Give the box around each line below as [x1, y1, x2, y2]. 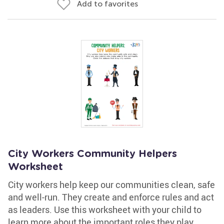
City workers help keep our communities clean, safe [8, 178, 215, 190]
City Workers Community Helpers [8, 149, 177, 159]
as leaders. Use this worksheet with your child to [8, 203, 201, 215]
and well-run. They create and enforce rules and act [8, 191, 214, 203]
